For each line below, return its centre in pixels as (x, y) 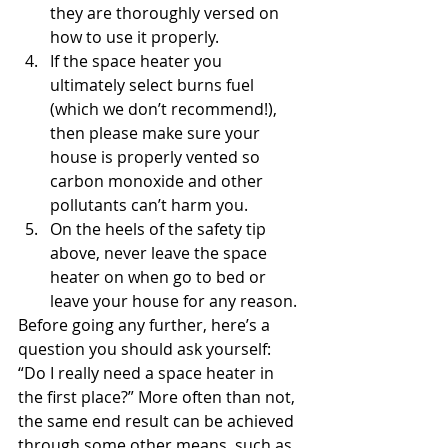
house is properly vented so (157, 157)
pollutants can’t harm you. (149, 205)
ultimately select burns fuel (154, 85)
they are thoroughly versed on (166, 13)
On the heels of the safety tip (160, 229)
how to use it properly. (134, 37)
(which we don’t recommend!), (165, 109)
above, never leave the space (160, 253)
